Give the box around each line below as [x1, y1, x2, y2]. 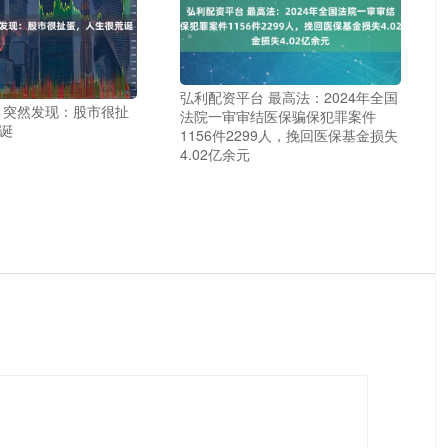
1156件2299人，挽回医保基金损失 [180, 125, 399, 146]
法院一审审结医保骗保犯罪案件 [180, 106, 377, 127]
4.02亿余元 [180, 144, 251, 165]
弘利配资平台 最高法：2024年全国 [180, 87, 399, 108]
